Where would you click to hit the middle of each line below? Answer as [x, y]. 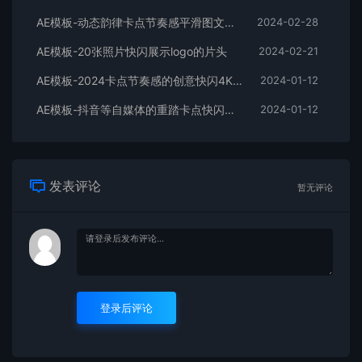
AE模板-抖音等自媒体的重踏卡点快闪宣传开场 [229, 110]
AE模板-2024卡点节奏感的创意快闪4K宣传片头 [238, 81]
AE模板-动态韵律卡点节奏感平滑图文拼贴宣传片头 [229, 23]
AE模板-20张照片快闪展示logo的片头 [132, 52]
